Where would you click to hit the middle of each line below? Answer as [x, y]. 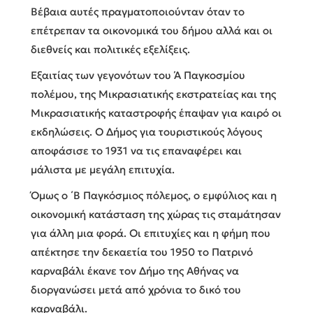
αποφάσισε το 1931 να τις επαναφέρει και [136, 150]
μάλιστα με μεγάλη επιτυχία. [103, 169]
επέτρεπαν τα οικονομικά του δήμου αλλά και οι [152, 30]
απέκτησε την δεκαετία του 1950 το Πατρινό [142, 252]
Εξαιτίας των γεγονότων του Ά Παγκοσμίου [138, 75]
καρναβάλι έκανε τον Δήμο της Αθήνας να [135, 270]
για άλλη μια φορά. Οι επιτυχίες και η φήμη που [151, 233]
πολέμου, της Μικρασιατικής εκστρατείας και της [153, 94]
